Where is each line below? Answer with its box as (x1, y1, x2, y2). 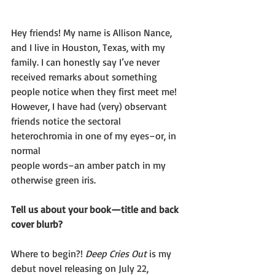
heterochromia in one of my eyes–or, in (11, 129, 179, 142)
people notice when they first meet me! (11, 85, 179, 98)
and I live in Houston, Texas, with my (11, 41, 165, 53)
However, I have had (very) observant (11, 99, 167, 112)
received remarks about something (11, 70, 157, 83)
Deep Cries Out (85, 247, 147, 260)
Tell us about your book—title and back (11, 203, 181, 215)
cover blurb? (11, 217, 63, 230)
